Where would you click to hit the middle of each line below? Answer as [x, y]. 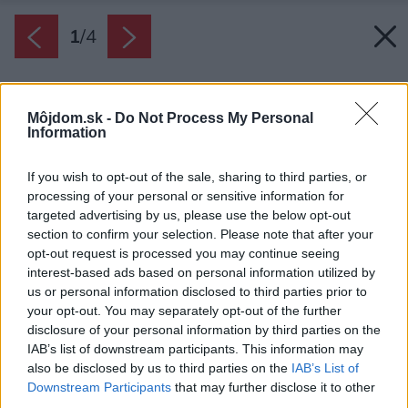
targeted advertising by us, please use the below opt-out [189, 215]
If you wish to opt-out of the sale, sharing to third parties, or [197, 177]
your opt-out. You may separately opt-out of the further [184, 311]
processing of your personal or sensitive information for [186, 196]
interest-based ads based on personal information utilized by [201, 273]
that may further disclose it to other [273, 388]
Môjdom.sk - [71, 118]
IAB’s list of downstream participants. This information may [195, 349]
